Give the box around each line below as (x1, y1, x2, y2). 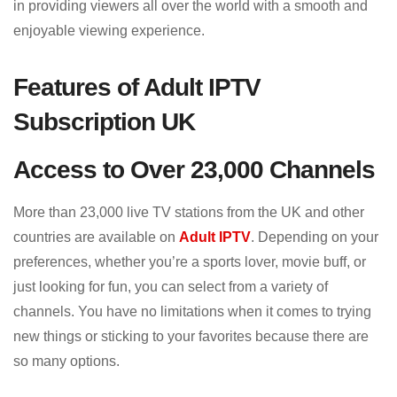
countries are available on (13, 229, 179, 245)
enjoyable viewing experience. (13, 22, 205, 38)
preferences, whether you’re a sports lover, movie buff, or (13, 253, 366, 269)
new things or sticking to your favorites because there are (13, 328, 369, 344)
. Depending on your (251, 229, 378, 245)
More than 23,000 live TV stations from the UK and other (13, 204, 364, 220)
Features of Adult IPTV (13, 73, 261, 101)
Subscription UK (13, 107, 195, 136)
